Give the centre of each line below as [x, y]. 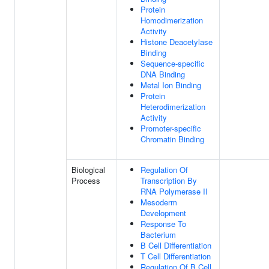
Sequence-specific [173, 63]
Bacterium [158, 234]
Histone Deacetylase [177, 42]
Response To [163, 224]
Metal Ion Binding [171, 85]
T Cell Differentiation [176, 256]
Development [163, 213]
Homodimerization [172, 20]
